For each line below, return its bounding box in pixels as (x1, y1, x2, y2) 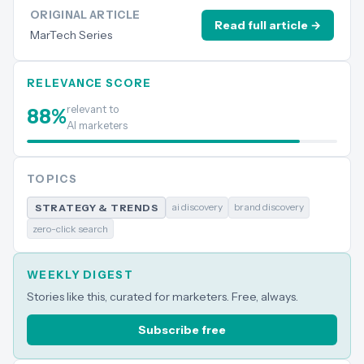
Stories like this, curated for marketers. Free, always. (27, 289, 298, 304)
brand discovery (234, 201, 305, 213)
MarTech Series (30, 28, 112, 42)
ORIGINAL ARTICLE (30, 8, 141, 21)
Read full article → (214, 18, 321, 32)
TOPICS (27, 172, 77, 185)
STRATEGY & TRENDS (35, 201, 158, 214)
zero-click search (32, 223, 108, 235)
